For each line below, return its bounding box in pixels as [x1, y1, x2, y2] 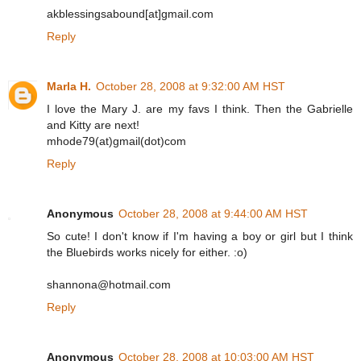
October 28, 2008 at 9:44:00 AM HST [118, 206, 308, 220]
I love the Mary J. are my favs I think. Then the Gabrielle [47, 102, 353, 115]
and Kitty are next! [47, 118, 139, 131]
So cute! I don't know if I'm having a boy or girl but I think [47, 229, 353, 243]
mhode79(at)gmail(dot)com [47, 134, 186, 147]
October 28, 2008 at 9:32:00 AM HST [96, 79, 285, 93]
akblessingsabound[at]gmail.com [47, 6, 214, 20]
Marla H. [47, 79, 91, 93]
